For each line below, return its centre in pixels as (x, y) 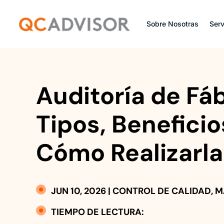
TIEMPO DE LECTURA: (97, 212)
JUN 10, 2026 (78, 191)
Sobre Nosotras (173, 24)
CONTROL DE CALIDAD (162, 191)
